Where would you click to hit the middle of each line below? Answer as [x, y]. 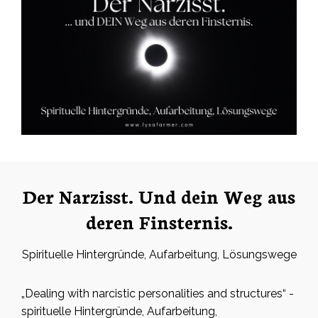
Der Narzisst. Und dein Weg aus [159, 196]
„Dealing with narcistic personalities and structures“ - [158, 294]
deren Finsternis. [159, 222]
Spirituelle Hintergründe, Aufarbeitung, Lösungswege [159, 255]
